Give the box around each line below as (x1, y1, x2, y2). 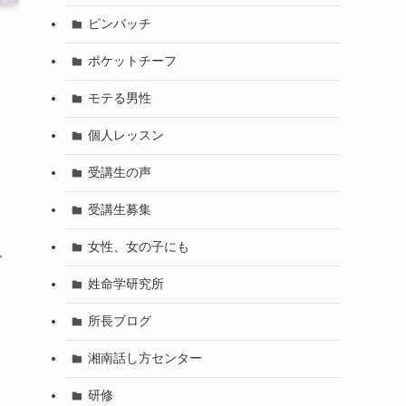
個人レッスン (87, 128, 164, 143)
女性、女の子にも (87, 239, 189, 255)
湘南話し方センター (87, 351, 202, 366)
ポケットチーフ (87, 53, 177, 69)
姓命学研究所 (87, 276, 164, 292)
